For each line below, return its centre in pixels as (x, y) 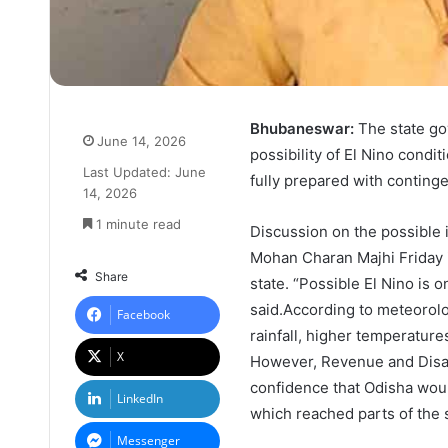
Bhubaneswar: (301, 128)
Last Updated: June (144, 171)
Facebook (143, 314)
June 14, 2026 (141, 140)
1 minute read (136, 223)
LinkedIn (139, 398)
